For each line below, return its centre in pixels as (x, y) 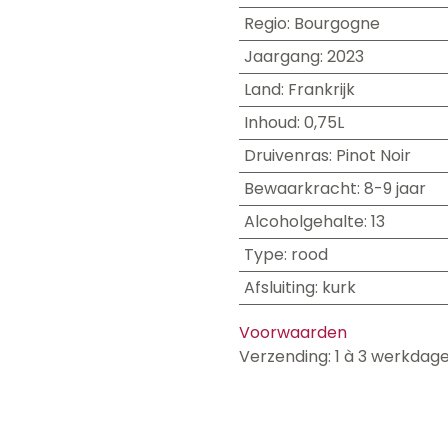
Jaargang (281, 56)
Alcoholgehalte (303, 221)
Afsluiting (279, 287)
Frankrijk (321, 89)
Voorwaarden (293, 332)
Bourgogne (336, 23)
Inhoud (270, 122)
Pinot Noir (373, 155)
